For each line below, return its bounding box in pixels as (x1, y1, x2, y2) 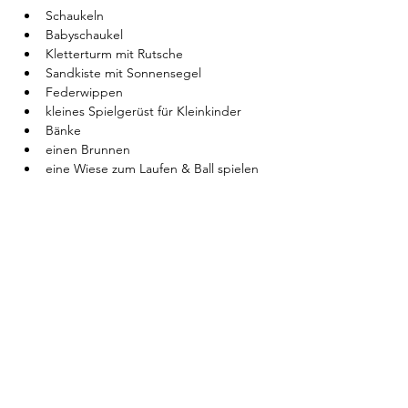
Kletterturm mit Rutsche (46, 46, 183, 63)
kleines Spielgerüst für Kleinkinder (46, 103, 241, 120)
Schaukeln (46, 7, 104, 25)
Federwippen (46, 84, 123, 101)
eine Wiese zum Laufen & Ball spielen (46, 160, 259, 178)
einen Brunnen (46, 141, 130, 158)
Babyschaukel (46, 26, 123, 44)
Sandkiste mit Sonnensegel (46, 65, 201, 82)
